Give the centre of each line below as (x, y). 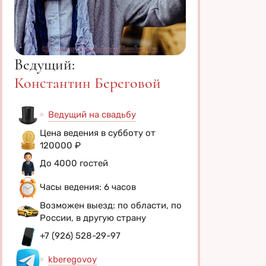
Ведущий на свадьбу (92, 114)
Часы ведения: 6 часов (88, 187)
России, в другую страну (93, 218)
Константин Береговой (88, 83)
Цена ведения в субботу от (98, 133)
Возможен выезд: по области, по (111, 205)
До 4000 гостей (74, 164)
